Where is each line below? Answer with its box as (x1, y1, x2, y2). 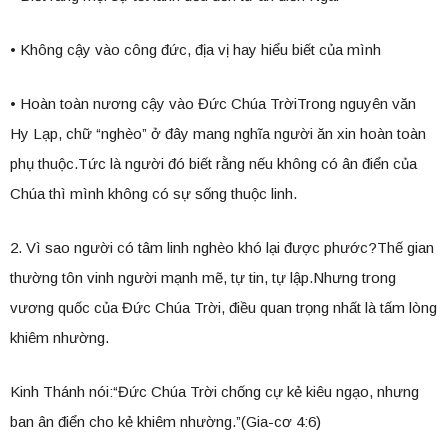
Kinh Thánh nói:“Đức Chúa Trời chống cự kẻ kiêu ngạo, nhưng (10, 383, 419, 401)
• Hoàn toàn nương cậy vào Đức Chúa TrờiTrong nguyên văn (10, 95, 416, 113)
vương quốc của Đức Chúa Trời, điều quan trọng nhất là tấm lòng (10, 299, 437, 317)
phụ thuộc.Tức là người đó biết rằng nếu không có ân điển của (10, 155, 417, 173)
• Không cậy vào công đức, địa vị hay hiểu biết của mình (10, 41, 381, 59)
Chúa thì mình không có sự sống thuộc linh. (10, 185, 297, 203)
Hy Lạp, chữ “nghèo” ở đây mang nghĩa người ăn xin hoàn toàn (10, 125, 426, 143)
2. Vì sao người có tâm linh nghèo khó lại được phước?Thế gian (10, 239, 434, 257)
